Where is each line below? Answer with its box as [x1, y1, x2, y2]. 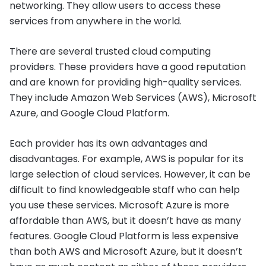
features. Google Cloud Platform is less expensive [9, 229, 239, 243]
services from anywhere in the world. [9, 14, 182, 28]
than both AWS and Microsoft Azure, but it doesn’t [9, 244, 242, 258]
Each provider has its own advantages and [9, 136, 207, 150]
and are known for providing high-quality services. [9, 75, 242, 89]
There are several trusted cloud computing [9, 44, 211, 58]
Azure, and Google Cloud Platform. [9, 106, 169, 120]
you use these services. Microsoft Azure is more [9, 198, 229, 212]
